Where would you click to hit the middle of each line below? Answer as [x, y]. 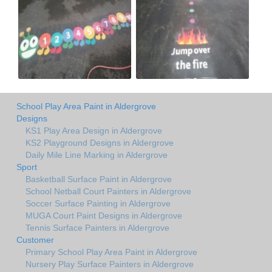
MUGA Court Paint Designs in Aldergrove [104, 215]
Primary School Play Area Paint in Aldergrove [111, 252]
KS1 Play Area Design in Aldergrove [94, 130]
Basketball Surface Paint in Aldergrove [99, 179]
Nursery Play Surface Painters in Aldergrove [110, 264]
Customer [35, 240]
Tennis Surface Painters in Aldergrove [97, 227]
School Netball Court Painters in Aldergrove [108, 191]
